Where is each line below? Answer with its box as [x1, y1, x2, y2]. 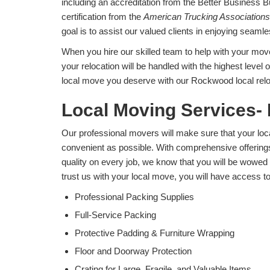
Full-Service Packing [75, 210, 156, 221]
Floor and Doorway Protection [75, 246, 192, 257]
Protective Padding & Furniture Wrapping [75, 228, 234, 239]
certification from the [61, 11, 143, 22]
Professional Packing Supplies [75, 192, 194, 202]
